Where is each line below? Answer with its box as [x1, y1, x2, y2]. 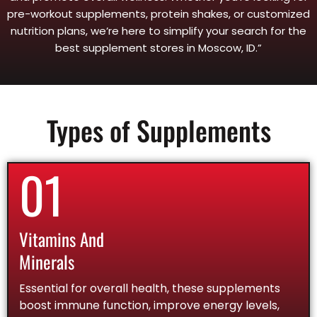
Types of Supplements [46, 110, 271, 150]
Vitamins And [19, 225, 104, 252]
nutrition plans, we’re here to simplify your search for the [11, 23, 306, 38]
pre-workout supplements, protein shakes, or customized [7, 6, 310, 21]
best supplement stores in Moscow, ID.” [55, 40, 262, 55]
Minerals [19, 248, 74, 275]
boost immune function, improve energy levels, [19, 296, 279, 313]
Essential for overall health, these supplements [19, 279, 280, 296]
